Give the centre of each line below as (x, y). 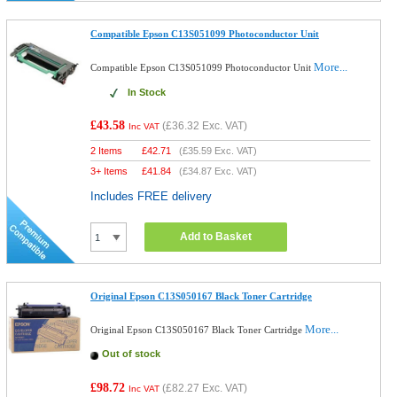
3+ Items (109, 171)
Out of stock (132, 354)
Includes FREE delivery (152, 196)
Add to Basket (216, 237)
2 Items (107, 151)
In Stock (147, 92)
